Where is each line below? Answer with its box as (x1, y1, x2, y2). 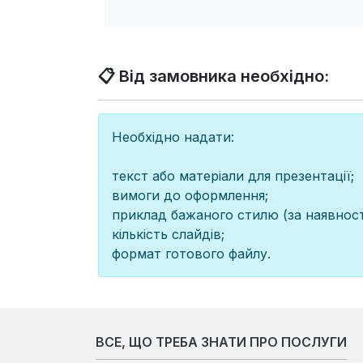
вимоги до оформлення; (112, 186, 269, 203)
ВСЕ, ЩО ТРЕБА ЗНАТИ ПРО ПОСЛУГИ (96, 334, 347, 351)
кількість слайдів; (112, 225, 225, 242)
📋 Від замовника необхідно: (98, 66, 330, 86)
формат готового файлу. (112, 245, 271, 262)
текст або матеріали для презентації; (112, 167, 355, 184)
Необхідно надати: (112, 128, 235, 145)
